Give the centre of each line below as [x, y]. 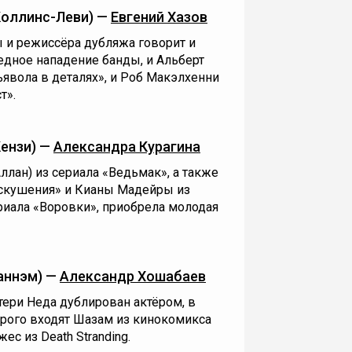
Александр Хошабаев [133, 276]
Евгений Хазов [159, 17]
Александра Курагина [127, 147]
